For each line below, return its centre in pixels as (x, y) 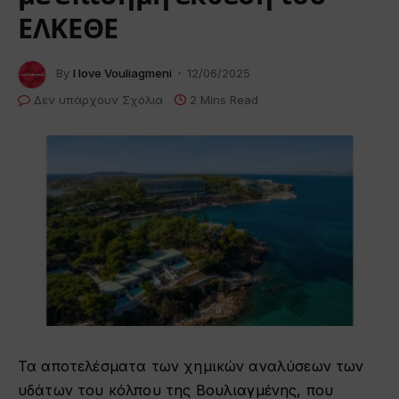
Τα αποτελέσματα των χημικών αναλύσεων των (191, 366)
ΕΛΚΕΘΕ (69, 28)
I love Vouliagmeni (122, 73)
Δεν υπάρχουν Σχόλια (98, 99)
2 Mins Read (224, 99)
